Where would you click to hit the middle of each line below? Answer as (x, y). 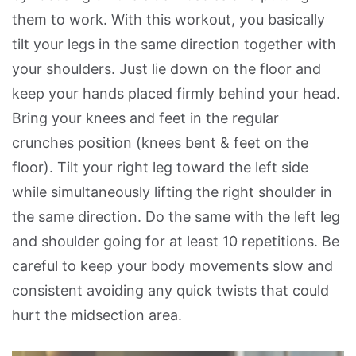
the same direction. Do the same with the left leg (176, 216)
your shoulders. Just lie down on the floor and (166, 68)
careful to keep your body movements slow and (172, 265)
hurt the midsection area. (97, 315)
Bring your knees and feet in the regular (145, 118)
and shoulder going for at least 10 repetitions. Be (176, 241)
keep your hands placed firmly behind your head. (176, 93)
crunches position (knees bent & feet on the (160, 142)
